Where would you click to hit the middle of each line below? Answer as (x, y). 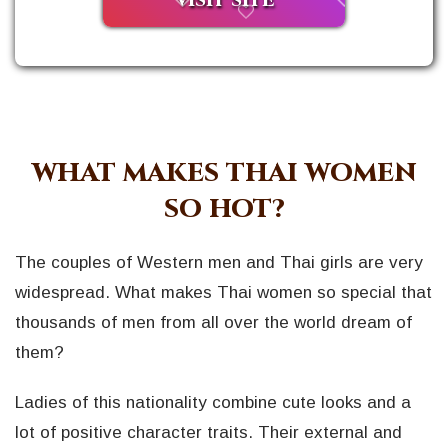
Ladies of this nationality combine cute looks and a (213, 403)
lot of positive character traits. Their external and (208, 433)
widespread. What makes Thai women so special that (223, 293)
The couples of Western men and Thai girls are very (219, 263)
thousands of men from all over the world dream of (213, 323)
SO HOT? (224, 210)
